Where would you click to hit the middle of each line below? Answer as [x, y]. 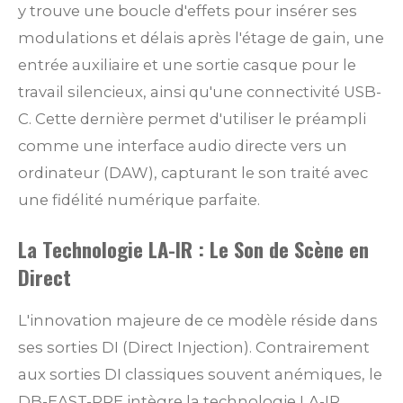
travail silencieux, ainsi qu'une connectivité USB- [200, 92]
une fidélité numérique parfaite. [139, 200]
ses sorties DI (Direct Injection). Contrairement [194, 348]
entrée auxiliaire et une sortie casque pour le [187, 65]
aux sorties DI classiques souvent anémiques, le [200, 375]
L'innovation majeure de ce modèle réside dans [198, 321]
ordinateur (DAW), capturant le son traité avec [193, 173]
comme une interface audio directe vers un [183, 146]
